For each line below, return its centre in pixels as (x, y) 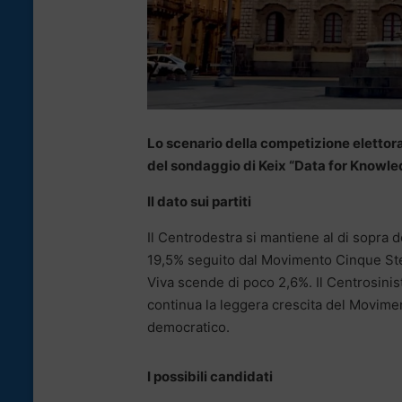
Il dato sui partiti (199, 202)
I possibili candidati (210, 377)
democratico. (188, 328)
